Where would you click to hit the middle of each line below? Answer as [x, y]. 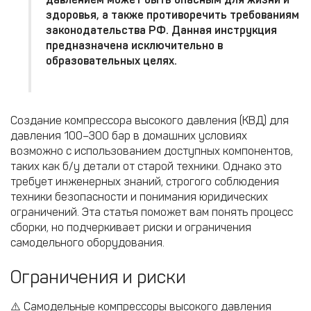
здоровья [71, 15]
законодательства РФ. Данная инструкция [161, 30]
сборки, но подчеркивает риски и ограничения [131, 227]
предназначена [89, 45]
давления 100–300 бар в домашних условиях [129, 136]
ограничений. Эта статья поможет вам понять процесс [152, 212]
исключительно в [177, 45]
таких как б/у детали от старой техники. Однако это [146, 166]
